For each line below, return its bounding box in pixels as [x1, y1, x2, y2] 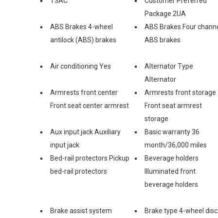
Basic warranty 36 [145, 127, 200, 136]
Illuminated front [145, 167, 196, 175]
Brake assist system [50, 206, 112, 215]
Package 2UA [145, 9, 186, 18]
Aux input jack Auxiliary [50, 127, 121, 136]
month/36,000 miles [145, 141, 207, 149]
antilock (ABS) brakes [50, 36, 116, 44]
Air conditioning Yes [50, 62, 111, 70]
